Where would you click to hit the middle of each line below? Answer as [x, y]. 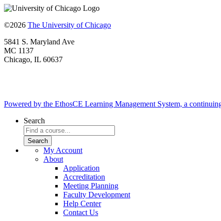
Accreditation [84, 177]
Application [81, 168]
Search [34, 121]
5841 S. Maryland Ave [39, 42]
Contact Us [81, 213]
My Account [63, 150]
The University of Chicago [69, 25]
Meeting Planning [91, 186]
